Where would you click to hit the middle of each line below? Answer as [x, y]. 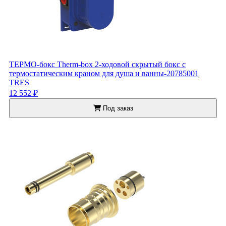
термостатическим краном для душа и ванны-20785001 [104, 74]
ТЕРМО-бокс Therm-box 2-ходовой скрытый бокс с [97, 65]
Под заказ [117, 108]
